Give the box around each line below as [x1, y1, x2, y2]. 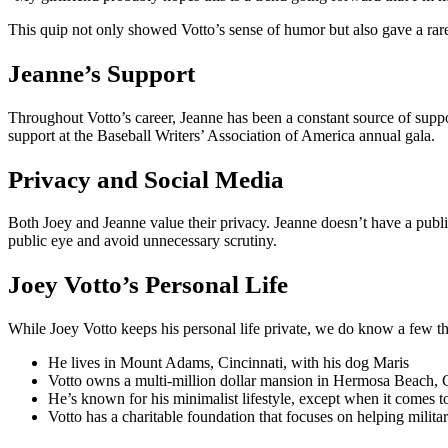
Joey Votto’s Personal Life [8, 271, 288, 299]
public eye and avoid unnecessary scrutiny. [8, 232, 277, 250]
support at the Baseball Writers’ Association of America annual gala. [8, 126, 435, 144]
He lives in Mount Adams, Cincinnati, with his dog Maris [48, 353, 409, 371]
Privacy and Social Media [8, 165, 284, 193]
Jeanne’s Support [8, 60, 195, 88]
